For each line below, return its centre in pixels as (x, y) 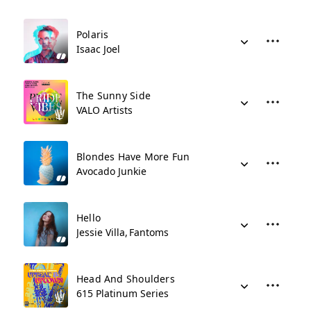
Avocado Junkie (111, 171)
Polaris (93, 34)
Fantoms (149, 232)
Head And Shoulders (126, 279)
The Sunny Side (114, 95)
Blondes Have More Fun (133, 157)
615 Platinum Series (123, 293)
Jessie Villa (101, 232)
